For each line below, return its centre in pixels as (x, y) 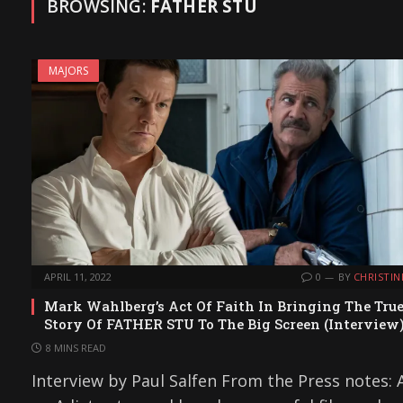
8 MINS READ (76, 348)
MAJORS (68, 71)
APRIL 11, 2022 (78, 277)
